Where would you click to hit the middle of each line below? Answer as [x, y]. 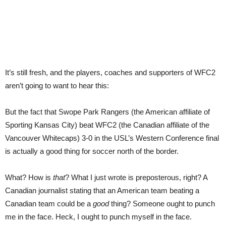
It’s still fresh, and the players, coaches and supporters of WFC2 [110, 72]
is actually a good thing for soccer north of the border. [92, 151]
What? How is [29, 177]
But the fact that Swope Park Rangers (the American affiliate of [107, 112]
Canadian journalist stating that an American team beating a [102, 190]
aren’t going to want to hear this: [57, 86]
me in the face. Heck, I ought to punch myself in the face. [98, 217]
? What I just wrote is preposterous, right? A [136, 177]
